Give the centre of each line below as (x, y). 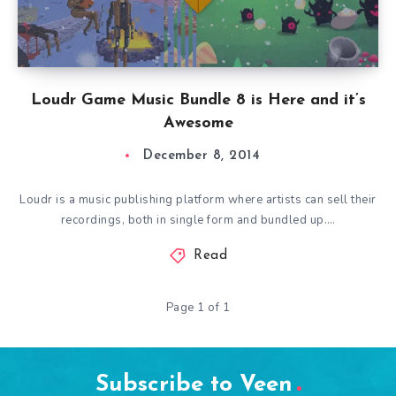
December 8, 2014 (202, 156)
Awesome (198, 123)
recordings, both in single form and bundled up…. (198, 220)
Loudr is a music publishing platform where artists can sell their (198, 200)
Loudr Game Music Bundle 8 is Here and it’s (198, 100)
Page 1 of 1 (198, 308)
